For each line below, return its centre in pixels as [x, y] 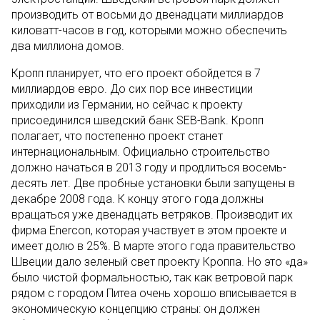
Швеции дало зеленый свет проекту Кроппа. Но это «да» [160, 262]
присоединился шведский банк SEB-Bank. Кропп [137, 120]
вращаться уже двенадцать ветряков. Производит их [152, 215]
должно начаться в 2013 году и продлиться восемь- [149, 167]
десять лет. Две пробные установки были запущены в [153, 183]
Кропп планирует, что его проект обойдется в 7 [136, 73]
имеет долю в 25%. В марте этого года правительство [154, 246]
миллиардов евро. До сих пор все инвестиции [132, 89]
